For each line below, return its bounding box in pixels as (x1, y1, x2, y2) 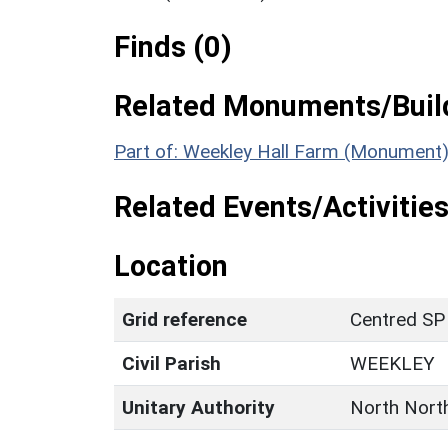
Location (114, 248, 228, 283)
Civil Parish (122, 351, 221, 375)
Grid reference (122, 307, 247, 331)
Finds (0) (114, 29, 232, 64)
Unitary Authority (122, 395, 275, 419)
